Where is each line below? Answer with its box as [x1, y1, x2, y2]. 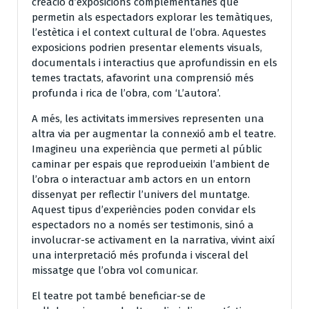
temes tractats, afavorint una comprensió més [32, 71, 254, 84]
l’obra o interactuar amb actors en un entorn [32, 172, 251, 186]
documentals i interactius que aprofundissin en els [32, 56, 277, 69]
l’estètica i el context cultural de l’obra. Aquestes [32, 26, 266, 39]
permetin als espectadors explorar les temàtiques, [32, 10, 272, 23]
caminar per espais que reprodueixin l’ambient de [32, 157, 270, 170]
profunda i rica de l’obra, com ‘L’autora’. [32, 86, 221, 99]
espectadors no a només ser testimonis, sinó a [32, 218, 254, 231]
